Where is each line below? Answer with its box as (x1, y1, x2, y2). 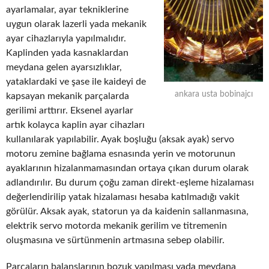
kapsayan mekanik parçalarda (6, 91, 129, 101)
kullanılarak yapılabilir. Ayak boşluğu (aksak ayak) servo (6, 134, 234, 144)
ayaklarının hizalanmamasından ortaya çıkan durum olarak (6, 163, 249, 173)
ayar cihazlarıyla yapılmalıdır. (6, 33, 126, 43)
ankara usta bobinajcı (174, 89, 253, 98)
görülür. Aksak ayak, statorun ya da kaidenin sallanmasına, (6, 206, 249, 216)
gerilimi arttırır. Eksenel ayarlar (6, 105, 133, 115)
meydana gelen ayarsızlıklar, (6, 62, 122, 72)
